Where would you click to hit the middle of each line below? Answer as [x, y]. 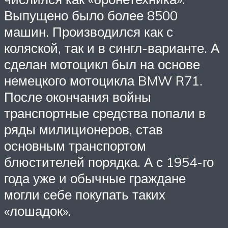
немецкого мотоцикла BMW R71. [103, 81]
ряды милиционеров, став [83, 130]
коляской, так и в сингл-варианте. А [112, 48]
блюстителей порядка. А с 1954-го [109, 162]
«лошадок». [37, 211]
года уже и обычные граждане [95, 178]
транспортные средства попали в [105, 113]
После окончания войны [78, 97]
